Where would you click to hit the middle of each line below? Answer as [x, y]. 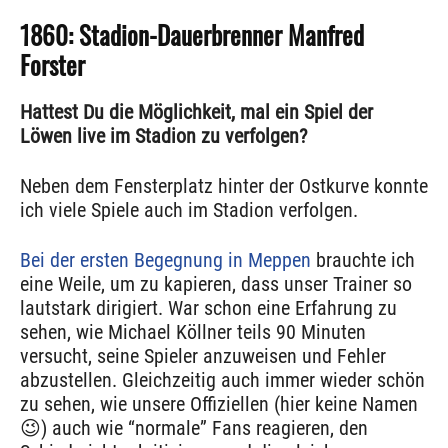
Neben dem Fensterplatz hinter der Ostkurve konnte [224, 186]
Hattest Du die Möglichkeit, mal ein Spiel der [196, 112]
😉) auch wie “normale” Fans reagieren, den [194, 428]
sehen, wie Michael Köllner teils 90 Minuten [193, 332]
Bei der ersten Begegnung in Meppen [165, 260]
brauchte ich [363, 260]
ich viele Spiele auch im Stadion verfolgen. [189, 210]
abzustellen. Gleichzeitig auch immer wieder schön [222, 380]
